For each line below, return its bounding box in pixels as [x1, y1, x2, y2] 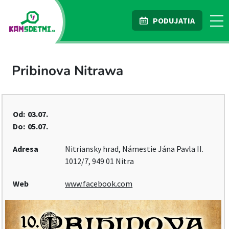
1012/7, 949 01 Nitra [65, 156, 134, 166]
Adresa [13, 144, 38, 154]
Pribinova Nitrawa [12, 62, 123, 80]
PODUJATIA [153, 15, 195, 26]
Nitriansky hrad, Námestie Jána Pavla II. [65, 144, 204, 154]
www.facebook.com [65, 178, 133, 189]
